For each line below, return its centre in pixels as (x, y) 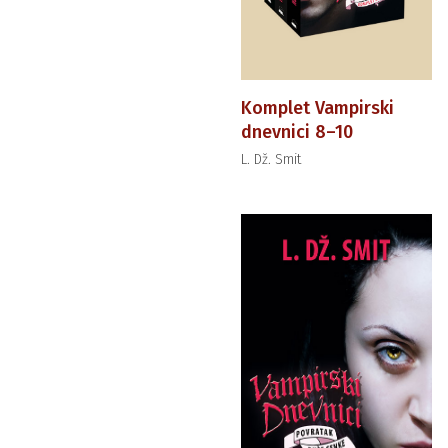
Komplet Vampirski (317, 107)
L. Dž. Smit (270, 159)
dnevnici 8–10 (296, 131)
